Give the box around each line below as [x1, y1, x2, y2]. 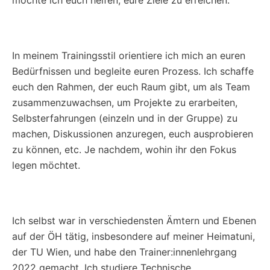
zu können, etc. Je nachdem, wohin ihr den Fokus [12, 143, 236, 156]
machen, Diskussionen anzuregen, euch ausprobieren [12, 128, 253, 140]
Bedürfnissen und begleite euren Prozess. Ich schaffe [12, 65, 254, 78]
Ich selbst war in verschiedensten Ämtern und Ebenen [12, 215, 256, 227]
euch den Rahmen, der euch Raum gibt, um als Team [12, 81, 250, 93]
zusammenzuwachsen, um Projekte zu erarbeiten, [12, 96, 237, 109]
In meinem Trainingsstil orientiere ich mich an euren [12, 49, 245, 62]
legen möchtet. [12, 159, 80, 172]
